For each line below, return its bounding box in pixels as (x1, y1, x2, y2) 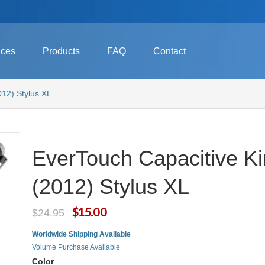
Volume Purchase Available (32, 243, 120, 251)
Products (42, 46, 80, 56)
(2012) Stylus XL (32, 174, 189, 199)
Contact (153, 46, 186, 56)
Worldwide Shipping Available (32, 230, 131, 238)
